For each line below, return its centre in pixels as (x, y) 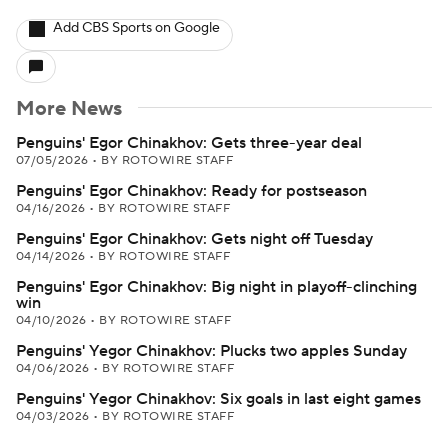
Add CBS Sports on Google (136, 28)
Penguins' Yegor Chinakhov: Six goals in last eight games (218, 399)
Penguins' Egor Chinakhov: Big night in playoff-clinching (216, 287)
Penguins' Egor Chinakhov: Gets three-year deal (189, 143)
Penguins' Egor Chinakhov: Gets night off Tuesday (194, 239)
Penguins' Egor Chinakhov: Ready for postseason (191, 191)
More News (69, 109)
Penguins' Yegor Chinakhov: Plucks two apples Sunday (211, 351)
